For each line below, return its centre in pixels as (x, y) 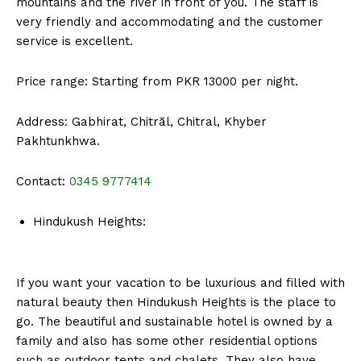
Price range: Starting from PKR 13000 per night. (157, 82)
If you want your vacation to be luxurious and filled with (180, 283)
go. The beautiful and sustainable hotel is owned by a (174, 322)
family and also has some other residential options (167, 341)
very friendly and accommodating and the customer (170, 22)
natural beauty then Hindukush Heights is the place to (176, 303)
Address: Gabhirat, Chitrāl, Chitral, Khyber (141, 122)
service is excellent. (75, 41)
